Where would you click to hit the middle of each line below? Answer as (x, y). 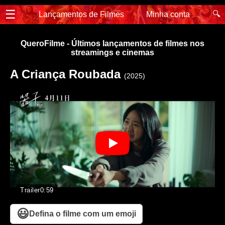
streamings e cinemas (113, 52)
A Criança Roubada (67, 74)
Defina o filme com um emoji (83, 213)
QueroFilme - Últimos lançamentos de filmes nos (113, 43)
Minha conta (168, 14)
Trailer (30, 190)
